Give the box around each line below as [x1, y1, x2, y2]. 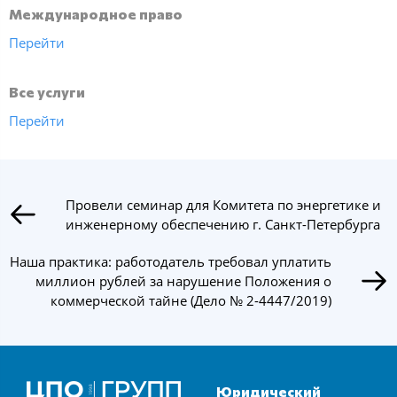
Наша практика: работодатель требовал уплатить [10, 253, 331, 271]
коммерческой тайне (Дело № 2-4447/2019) [51, 292, 331, 310]
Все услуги [9, 82, 85, 100]
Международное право [9, 4, 183, 22]
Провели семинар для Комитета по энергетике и [66, 196, 381, 214]
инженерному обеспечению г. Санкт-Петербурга [66, 215, 380, 234]
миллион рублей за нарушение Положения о [35, 272, 331, 291]
